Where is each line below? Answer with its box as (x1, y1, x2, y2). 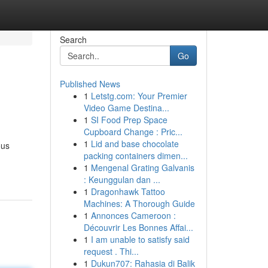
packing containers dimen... (83, 150, 188, 162)
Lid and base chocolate (90, 138, 179, 150)
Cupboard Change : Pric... (83, 126, 182, 138)
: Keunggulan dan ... (83, 173, 160, 185)
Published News (59, 78, 120, 90)
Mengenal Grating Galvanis (90, 162, 194, 173)
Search (59, 33, 87, 45)
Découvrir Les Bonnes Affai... (83, 221, 193, 233)
